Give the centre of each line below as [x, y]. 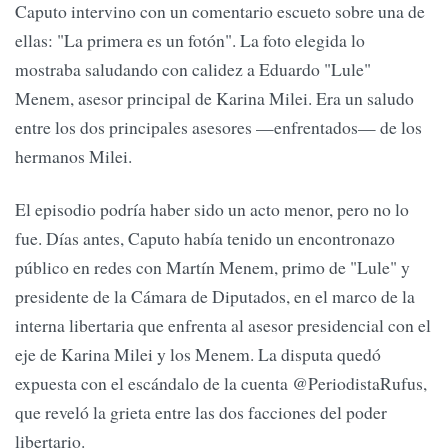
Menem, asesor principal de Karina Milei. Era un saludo [214, 97]
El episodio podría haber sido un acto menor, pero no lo [212, 209]
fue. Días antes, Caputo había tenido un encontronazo [205, 238]
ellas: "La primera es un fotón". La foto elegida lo [190, 39]
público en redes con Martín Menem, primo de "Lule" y [212, 267]
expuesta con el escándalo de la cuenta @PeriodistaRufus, [221, 383]
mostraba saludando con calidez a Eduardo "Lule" [193, 68]
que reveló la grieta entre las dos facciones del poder [201, 412]
